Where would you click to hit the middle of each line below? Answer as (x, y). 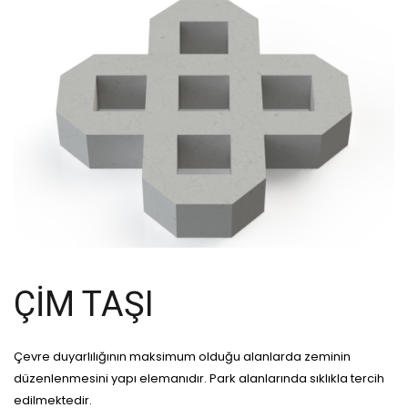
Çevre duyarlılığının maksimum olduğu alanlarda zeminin (182, 357)
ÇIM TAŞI (84, 304)
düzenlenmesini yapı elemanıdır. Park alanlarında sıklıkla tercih (199, 378)
